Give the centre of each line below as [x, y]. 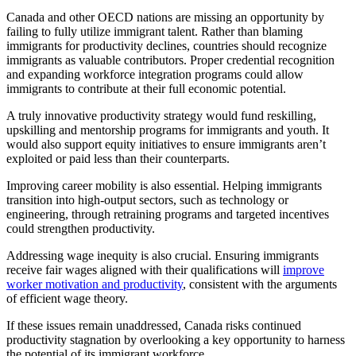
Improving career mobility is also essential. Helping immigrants [164, 185]
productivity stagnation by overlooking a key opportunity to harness [176, 339]
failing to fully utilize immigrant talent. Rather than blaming [155, 31]
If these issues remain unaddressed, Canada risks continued [154, 325]
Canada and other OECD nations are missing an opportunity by [165, 17]
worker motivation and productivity [95, 284]
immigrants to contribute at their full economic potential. [146, 88]
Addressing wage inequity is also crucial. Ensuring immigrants [163, 255]
